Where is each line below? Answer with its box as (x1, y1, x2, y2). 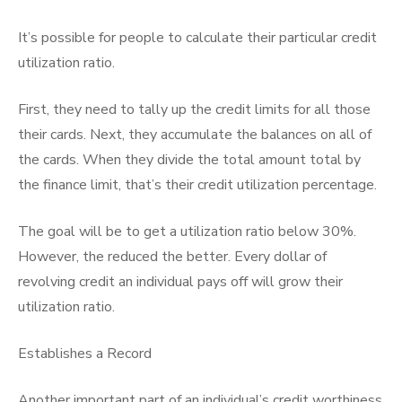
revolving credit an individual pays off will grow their (18, 272, 343, 292)
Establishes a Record (18, 344, 152, 363)
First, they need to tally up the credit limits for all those (18, 100, 371, 119)
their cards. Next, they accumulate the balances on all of (18, 125, 371, 144)
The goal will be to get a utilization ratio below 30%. (18, 222, 356, 241)
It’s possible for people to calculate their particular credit (18, 28, 377, 48)
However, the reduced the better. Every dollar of (18, 247, 327, 267)
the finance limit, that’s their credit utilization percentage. (18, 175, 377, 195)
